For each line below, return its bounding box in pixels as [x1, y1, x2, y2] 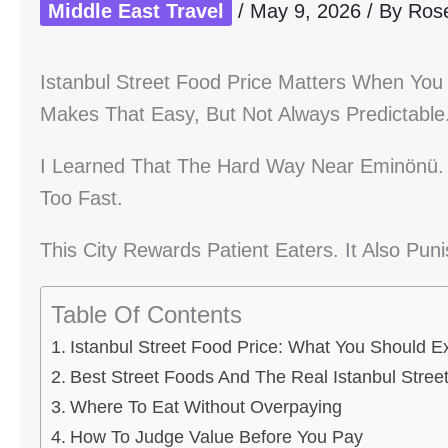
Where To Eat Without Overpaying [69, 397, 342, 418]
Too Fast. [40, 187, 123, 210]
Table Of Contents [51, 300, 242, 328]
